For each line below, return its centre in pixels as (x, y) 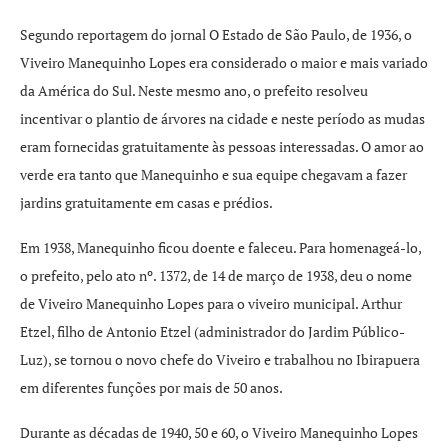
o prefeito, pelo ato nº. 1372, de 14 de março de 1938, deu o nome (216, 275)
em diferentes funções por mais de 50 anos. (151, 387)
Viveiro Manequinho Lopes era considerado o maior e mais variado (224, 62)
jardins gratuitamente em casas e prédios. (146, 202)
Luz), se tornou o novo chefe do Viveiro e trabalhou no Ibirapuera (220, 359)
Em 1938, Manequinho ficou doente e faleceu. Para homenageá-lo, (220, 247)
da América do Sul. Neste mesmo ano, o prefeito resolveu (194, 90)
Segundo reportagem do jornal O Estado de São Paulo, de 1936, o (216, 34)
